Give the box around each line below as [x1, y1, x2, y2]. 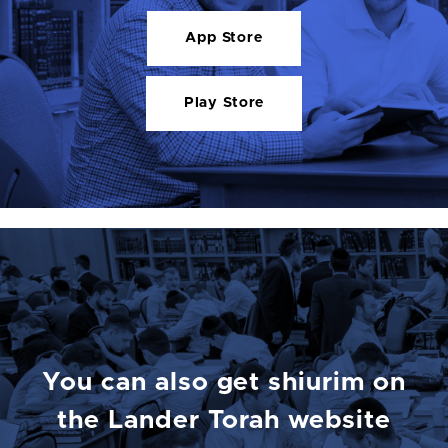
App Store [185, 31, 263, 46]
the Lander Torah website [56, 407, 392, 433]
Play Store [183, 96, 265, 111]
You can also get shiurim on [42, 369, 406, 395]
